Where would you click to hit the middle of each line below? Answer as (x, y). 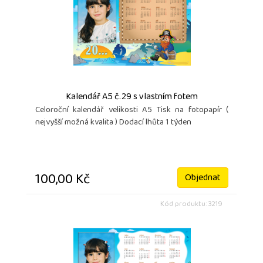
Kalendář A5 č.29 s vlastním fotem (132, 97)
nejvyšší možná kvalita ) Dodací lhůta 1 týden (113, 123)
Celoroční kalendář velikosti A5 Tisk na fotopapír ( (132, 110)
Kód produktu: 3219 (191, 205)
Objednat (203, 178)
